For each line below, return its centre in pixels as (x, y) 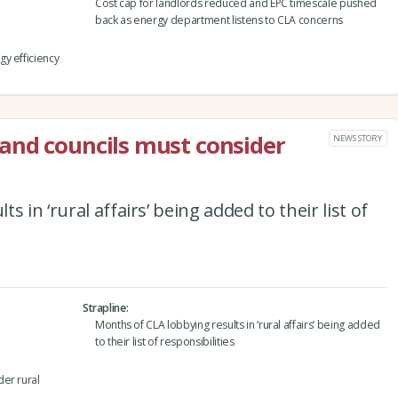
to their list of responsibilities (164, 341)
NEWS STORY (358, 138)
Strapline (104, 307)
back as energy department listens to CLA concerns (219, 20)
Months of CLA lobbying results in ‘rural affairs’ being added (237, 324)
